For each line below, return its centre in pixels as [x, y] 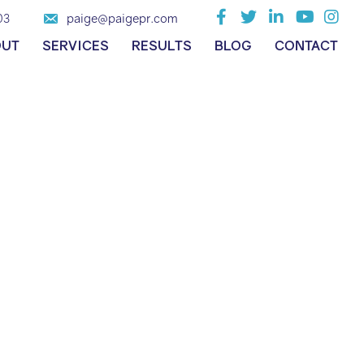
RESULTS [162, 45]
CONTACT [307, 45]
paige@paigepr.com [123, 17]
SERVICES [76, 45]
